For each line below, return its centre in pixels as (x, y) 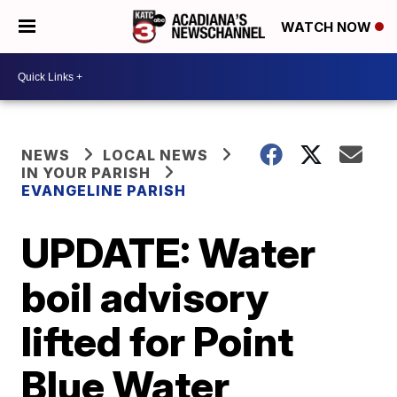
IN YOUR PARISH (86, 173)
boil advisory (145, 297)
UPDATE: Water (169, 253)
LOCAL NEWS (156, 155)
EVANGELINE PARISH (104, 191)
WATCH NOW (328, 27)
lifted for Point (158, 341)
